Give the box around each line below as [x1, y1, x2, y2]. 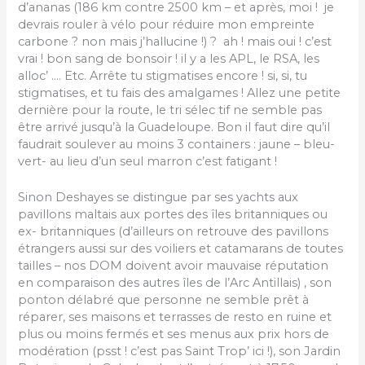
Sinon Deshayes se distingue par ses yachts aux [18, 190, 299, 205]
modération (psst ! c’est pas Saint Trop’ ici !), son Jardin [18, 344, 341, 359]
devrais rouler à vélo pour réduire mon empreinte [18, 16, 315, 32]
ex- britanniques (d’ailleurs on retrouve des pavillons [18, 224, 329, 240]
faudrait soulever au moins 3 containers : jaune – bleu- [18, 136, 336, 152]
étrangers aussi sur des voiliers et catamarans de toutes [18, 241, 344, 257]
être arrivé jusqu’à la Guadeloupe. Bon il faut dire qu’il [18, 119, 331, 134]
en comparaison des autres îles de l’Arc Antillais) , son [18, 275, 332, 291]
